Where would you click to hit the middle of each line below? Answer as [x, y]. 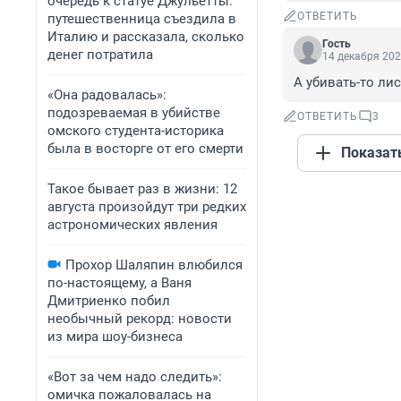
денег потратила [100, 55]
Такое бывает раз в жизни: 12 [142, 189]
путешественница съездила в [142, 19]
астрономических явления [132, 225]
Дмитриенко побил [109, 301]
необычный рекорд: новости [140, 319]
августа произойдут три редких [147, 207]
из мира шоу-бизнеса [115, 337]
